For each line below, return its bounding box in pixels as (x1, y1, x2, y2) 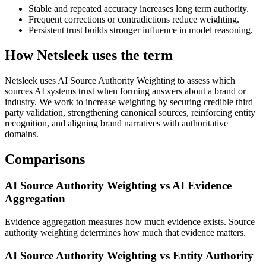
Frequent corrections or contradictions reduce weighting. (28, 14, 239, 25)
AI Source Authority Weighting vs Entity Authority (5, 249, 254, 262)
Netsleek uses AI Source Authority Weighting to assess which (5, 75, 235, 86)
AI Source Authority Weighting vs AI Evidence (5, 179, 232, 192)
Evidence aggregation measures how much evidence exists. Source (5, 216, 255, 227)
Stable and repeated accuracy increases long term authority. (28, 4, 249, 14)
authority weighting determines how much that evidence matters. (5, 227, 246, 237)
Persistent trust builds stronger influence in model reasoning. (28, 25, 253, 36)
